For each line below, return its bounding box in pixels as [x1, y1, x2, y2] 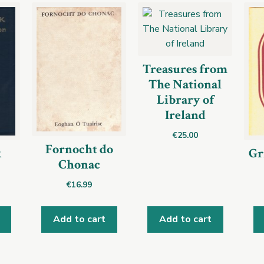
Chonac [58, 156, 100, 174]
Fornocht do [45, 141, 113, 159]
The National [148, 75, 222, 93]
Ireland [164, 106, 206, 124]
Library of [156, 91, 214, 108]
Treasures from [143, 60, 227, 78]
